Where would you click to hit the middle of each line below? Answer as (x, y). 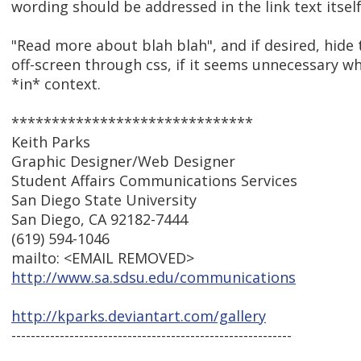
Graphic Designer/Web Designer (123, 162)
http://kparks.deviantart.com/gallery (139, 316)
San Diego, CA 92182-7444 (100, 220)
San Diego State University (104, 200)
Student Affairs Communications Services (154, 181)
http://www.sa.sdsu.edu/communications (154, 278)
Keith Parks (51, 142)
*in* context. (56, 84)
